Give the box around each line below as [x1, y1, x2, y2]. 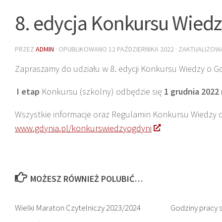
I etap [15, 85, 40, 97]
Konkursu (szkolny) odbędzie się [40, 85, 164, 97]
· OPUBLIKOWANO [55, 44, 109, 54]
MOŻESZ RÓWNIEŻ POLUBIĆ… [30, 172, 143, 184]
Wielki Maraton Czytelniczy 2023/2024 [15, 202, 141, 213]
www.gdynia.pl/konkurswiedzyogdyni [15, 122, 152, 134]
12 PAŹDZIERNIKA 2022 [109, 44, 174, 54]
